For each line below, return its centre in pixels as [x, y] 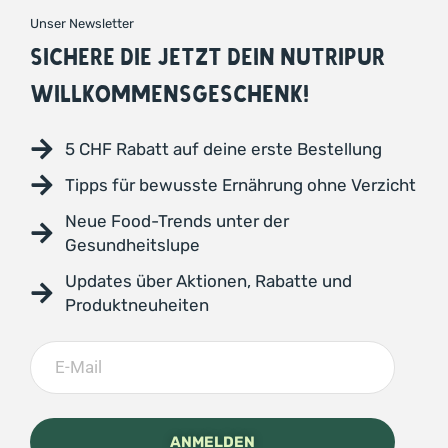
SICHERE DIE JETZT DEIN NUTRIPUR [207, 58]
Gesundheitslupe [132, 245]
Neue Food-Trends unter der [177, 221]
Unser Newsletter [82, 24]
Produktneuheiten [137, 305]
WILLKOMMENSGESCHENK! [169, 95]
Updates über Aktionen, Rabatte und [208, 281]
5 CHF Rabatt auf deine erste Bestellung [223, 149]
